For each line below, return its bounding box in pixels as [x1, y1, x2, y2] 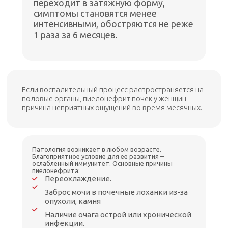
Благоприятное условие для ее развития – [32, 153, 164, 160]
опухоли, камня [45, 196, 101, 206]
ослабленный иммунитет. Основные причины [32, 160, 173, 167]
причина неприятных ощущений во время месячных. [22, 103, 203, 112]
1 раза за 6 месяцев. [34, 30, 118, 40]
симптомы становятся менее [34, 8, 157, 19]
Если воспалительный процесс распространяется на [22, 85, 204, 94]
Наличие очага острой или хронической [45, 210, 192, 219]
